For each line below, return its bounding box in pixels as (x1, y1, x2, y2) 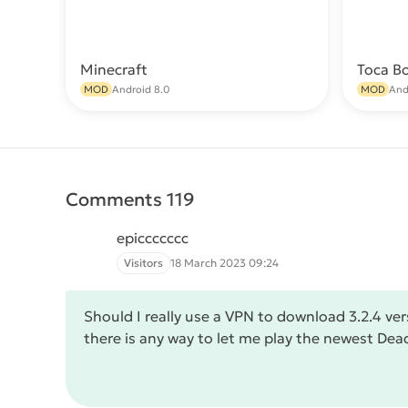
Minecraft (80, 60, 148, 78)
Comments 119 (66, 188, 195, 211)
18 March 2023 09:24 (170, 256, 279, 270)
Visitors (124, 256, 163, 270)
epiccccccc (117, 229, 189, 247)
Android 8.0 (112, 83, 169, 96)
